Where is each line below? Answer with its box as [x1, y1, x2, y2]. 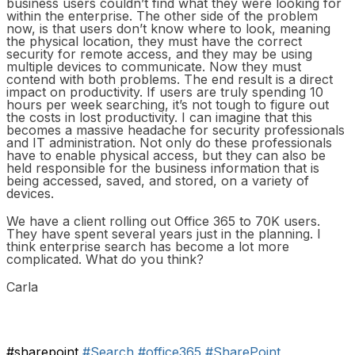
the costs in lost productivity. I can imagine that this [6, 109, 312, 125]
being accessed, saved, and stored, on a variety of [6, 172, 309, 189]
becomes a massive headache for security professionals [6, 121, 345, 138]
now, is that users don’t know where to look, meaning [6, 20, 330, 36]
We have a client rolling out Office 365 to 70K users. [6, 212, 320, 229]
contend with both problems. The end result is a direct [6, 71, 333, 87]
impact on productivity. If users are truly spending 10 [6, 83, 323, 100]
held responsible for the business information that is [6, 159, 319, 176]
